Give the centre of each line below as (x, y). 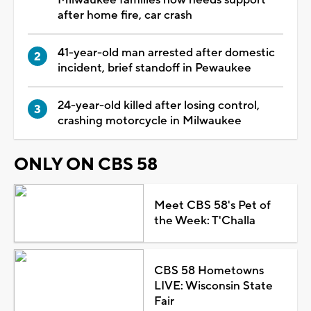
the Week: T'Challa (204, 220)
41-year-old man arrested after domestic (166, 52)
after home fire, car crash (125, 15)
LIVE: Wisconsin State (213, 286)
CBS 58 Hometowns (209, 270)
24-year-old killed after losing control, (159, 105)
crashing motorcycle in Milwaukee (150, 120)
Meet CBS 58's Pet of (212, 205)
